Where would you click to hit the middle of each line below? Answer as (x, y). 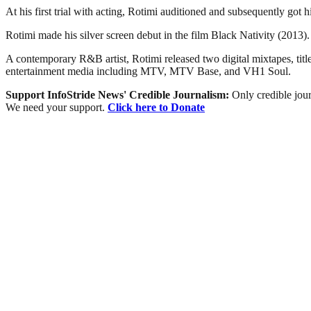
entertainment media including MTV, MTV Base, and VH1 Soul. (148, 71)
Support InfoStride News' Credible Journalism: (119, 94)
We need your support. (57, 107)
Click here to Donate (156, 107)
